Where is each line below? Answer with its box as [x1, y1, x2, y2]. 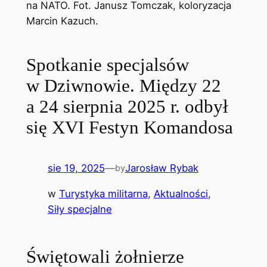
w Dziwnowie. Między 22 [26, 75, 221, 97]
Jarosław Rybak [125, 162, 198, 174]
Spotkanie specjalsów [26, 54, 189, 76]
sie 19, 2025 [47, 162, 105, 174]
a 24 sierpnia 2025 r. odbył [26, 96, 228, 117]
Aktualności [153, 187, 208, 200]
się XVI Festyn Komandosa [26, 117, 233, 138]
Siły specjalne [47, 203, 112, 215]
